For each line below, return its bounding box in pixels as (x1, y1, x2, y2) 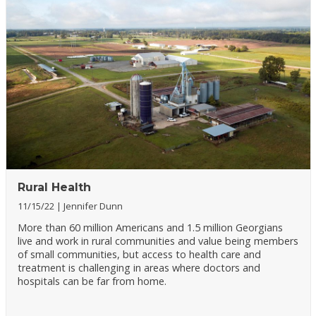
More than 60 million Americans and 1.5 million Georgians (17, 221, 283, 235)
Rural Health (17, 180, 91, 194)
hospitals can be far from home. (17, 274, 166, 288)
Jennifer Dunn (63, 199, 123, 212)
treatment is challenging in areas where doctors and (17, 261, 260, 275)
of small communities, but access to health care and (17, 248, 261, 262)
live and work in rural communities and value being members (17, 234, 298, 248)
